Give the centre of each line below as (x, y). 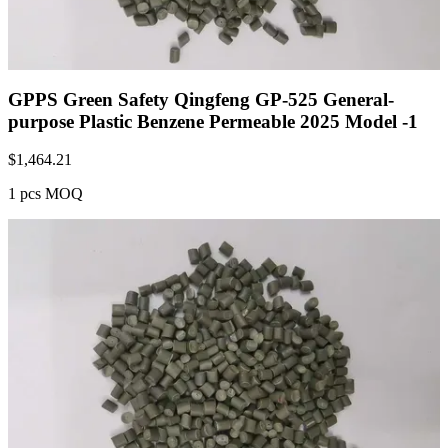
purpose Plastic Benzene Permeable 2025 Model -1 (213, 121)
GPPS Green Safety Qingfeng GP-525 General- (201, 99)
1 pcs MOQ (45, 194)
